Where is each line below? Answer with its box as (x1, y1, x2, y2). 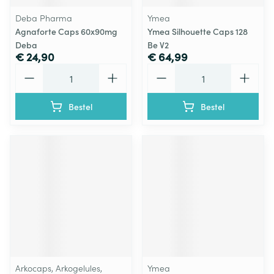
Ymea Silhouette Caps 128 (147, 25, 248, 37)
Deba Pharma (15, 12, 72, 24)
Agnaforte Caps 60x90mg (15, 25, 117, 37)
